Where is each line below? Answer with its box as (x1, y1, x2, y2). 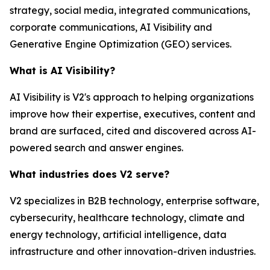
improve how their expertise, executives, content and (10, 108, 256, 120)
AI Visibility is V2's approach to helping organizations (10, 91, 254, 103)
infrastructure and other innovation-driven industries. (10, 245, 256, 257)
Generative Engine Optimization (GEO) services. (10, 38, 231, 50)
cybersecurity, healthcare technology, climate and (10, 212, 245, 224)
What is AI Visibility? (10, 64, 115, 77)
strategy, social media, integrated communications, (10, 4, 250, 16)
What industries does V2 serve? (10, 168, 169, 180)
